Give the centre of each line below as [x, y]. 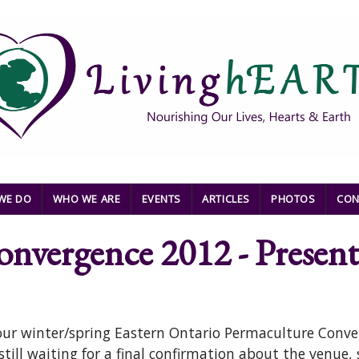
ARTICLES [226, 199]
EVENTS [161, 199]
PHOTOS [293, 199]
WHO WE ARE [87, 199]
